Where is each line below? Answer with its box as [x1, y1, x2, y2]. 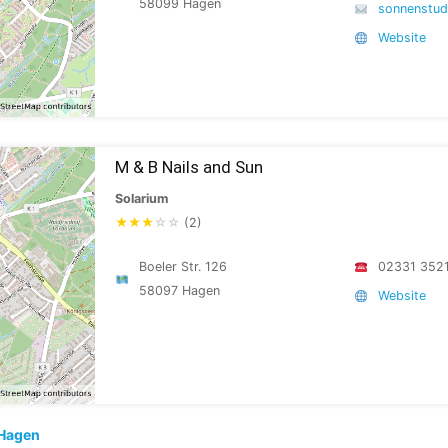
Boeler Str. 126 [139, 259, 228, 274]
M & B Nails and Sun [115, 157, 263, 177]
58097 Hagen [139, 283, 221, 298]
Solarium [115, 191, 168, 206]
